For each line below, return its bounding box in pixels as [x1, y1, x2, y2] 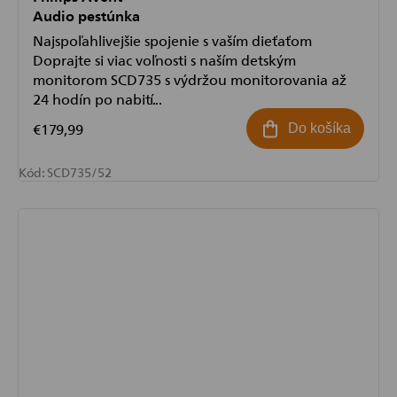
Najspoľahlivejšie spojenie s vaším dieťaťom [33, 29, 312, 50]
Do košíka [288, 120, 351, 136]
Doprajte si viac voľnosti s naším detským [33, 49, 296, 69]
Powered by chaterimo [150, 200, 247, 212]
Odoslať [319, 161, 370, 177]
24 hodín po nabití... [33, 88, 162, 108]
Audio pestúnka [33, 4, 140, 25]
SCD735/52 [47, 162, 112, 181]
